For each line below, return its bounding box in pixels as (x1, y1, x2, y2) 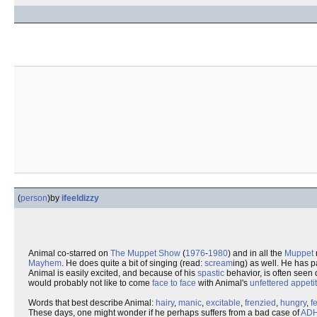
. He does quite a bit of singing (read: (62, 258, 204, 268)
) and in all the (228, 248, 284, 258)
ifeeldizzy (62, 193, 99, 203)
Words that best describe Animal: (28, 298, 156, 308)
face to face (152, 278, 196, 288)
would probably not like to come (28, 278, 152, 288)
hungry (280, 298, 306, 308)
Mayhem (28, 258, 62, 268)
